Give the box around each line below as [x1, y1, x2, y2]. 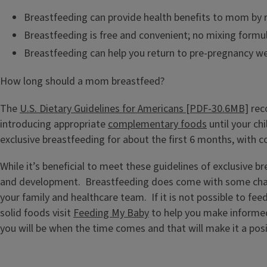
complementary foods [108, 116, 207, 132]
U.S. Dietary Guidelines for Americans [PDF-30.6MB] [20, 101, 249, 116]
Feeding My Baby [73, 205, 149, 221]
